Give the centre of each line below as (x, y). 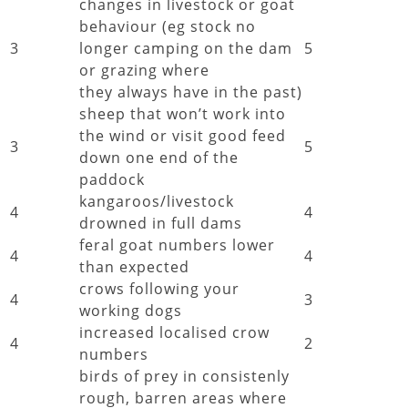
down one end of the (159, 158)
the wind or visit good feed (183, 136)
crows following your (159, 289)
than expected (134, 267)
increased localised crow (174, 332)
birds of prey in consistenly (184, 376)
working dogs (131, 311)
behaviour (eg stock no (168, 26)
